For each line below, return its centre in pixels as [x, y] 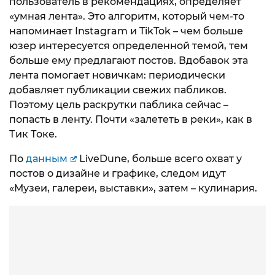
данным [47, 158]
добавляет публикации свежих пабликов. [118, 90]
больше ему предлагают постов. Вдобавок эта [129, 60]
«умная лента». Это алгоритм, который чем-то [127, 16]
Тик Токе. [33, 134]
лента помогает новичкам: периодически [117, 75]
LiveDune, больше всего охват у [159, 158]
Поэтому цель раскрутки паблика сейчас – [119, 104]
